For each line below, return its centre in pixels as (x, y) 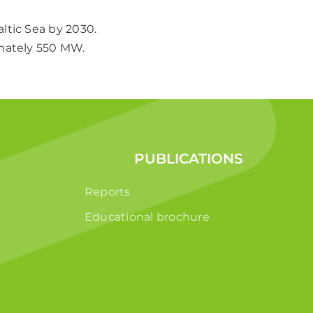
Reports (108, 191)
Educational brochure (147, 217)
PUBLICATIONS (188, 158)
